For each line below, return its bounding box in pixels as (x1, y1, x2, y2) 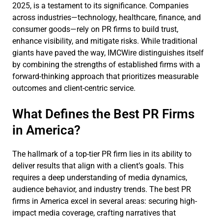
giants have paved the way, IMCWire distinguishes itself (12, 48, 204, 57)
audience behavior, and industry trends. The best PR (12, 184, 191, 194)
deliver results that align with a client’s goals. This (12, 161, 184, 170)
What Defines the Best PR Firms (12, 106, 194, 121)
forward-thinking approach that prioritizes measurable (12, 71, 198, 81)
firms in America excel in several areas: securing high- (12, 196, 197, 206)
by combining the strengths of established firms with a (12, 59, 200, 69)
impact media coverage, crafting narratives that (12, 208, 176, 218)
